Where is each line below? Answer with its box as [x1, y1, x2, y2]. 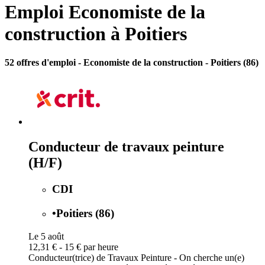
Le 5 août [28, 231, 64, 241]
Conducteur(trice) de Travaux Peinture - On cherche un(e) [28, 252, 244, 263]
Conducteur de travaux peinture [28, 139, 224, 155]
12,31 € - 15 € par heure [28, 241, 118, 252]
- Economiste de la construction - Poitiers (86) [78, 57, 258, 68]
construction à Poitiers [5, 23, 187, 45]
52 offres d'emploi [5, 57, 78, 68]
